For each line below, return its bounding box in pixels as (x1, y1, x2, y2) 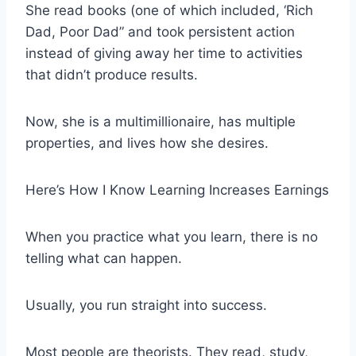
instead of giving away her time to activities (25, 45, 303, 61)
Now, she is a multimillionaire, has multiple (25, 114, 296, 130)
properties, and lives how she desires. (25, 135, 269, 151)
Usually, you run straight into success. (25, 297, 267, 313)
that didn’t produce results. (25, 67, 198, 83)
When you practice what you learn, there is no (25, 229, 318, 245)
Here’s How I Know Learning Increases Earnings (25, 182, 329, 198)
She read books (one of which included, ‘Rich (25, 2, 313, 18)
